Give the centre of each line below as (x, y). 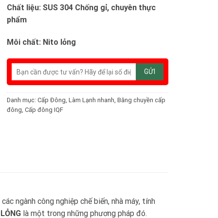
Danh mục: (22, 100)
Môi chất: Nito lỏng (41, 42)
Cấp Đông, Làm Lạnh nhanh (76, 100)
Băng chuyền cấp (141, 100)
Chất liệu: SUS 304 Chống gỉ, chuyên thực (81, 8)
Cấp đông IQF (44, 110)
